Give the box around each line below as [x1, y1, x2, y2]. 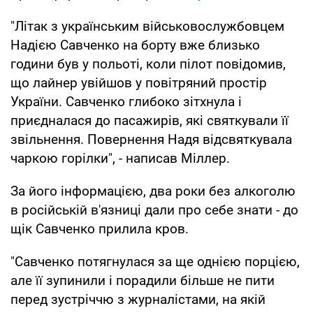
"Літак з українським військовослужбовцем [10, 17, 284, 34]
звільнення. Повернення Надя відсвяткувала [10, 131, 292, 147]
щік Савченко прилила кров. [10, 220, 189, 237]
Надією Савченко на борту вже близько [10, 36, 260, 53]
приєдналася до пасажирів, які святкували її [10, 112, 289, 129]
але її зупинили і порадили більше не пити [10, 272, 275, 289]
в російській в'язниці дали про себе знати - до [10, 201, 298, 218]
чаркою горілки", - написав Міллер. [10, 150, 230, 166]
